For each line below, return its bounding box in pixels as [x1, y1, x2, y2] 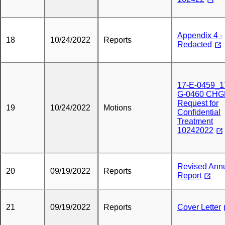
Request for [177, 99, 218, 107]
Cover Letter [177, 203, 221, 211]
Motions [103, 103, 132, 112]
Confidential [177, 108, 220, 117]
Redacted [177, 40, 212, 49]
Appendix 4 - [177, 31, 222, 40]
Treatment [177, 117, 213, 126]
